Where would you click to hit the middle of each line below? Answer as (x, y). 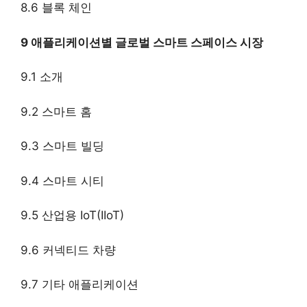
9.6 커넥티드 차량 (68, 250)
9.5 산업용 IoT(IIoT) (72, 216)
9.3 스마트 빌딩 (62, 146)
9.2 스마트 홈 (56, 111)
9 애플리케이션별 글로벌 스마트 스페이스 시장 (142, 42)
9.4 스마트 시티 (62, 181)
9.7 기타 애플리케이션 (79, 285)
